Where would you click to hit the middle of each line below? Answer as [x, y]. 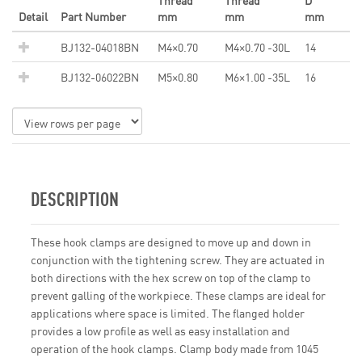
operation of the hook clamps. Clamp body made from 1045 [175, 349]
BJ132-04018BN [100, 47]
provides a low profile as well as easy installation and [160, 331]
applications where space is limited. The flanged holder [168, 313]
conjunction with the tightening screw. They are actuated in [178, 260]
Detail [33, 17]
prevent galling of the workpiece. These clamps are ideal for [178, 295]
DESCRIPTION [75, 198]
